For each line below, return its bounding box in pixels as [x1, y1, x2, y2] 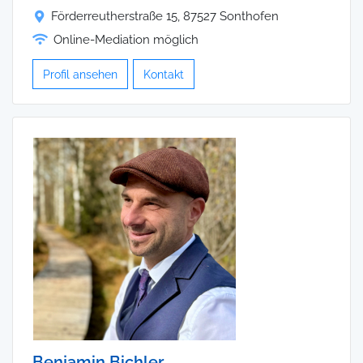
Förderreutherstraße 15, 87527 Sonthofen [51, 9, 279, 24]
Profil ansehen [43, 67, 117, 82]
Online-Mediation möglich [53, 32, 199, 48]
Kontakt [143, 67, 184, 82]
